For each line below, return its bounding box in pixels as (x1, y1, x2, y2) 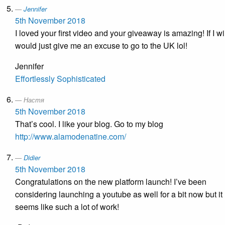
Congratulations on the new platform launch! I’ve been (15, 176, 206, 188)
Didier (24, 153, 40, 163)
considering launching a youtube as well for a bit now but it (15, 188, 222, 200)
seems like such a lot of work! (15, 201, 119, 213)
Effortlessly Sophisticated (15, 73, 105, 85)
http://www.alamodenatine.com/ (15, 131, 126, 143)
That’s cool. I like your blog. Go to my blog (15, 118, 163, 130)
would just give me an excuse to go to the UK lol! (15, 40, 187, 52)
